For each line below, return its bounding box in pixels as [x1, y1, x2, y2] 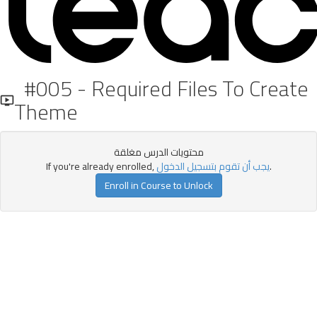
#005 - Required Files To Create [14, 69, 309, 108]
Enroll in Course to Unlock [104, 176, 213, 195]
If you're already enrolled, [45, 157, 156, 175]
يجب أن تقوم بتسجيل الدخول [156, 157, 270, 175]
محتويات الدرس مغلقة [113, 143, 204, 161]
